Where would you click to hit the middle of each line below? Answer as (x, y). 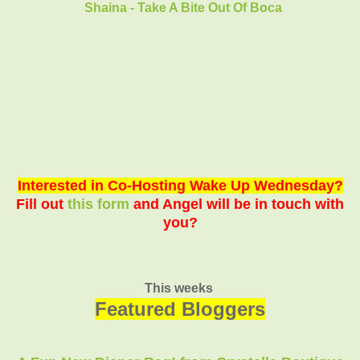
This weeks (180, 288)
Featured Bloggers (180, 309)
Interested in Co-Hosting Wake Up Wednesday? (180, 185)
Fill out (42, 204)
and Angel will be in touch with (237, 204)
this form (98, 204)
